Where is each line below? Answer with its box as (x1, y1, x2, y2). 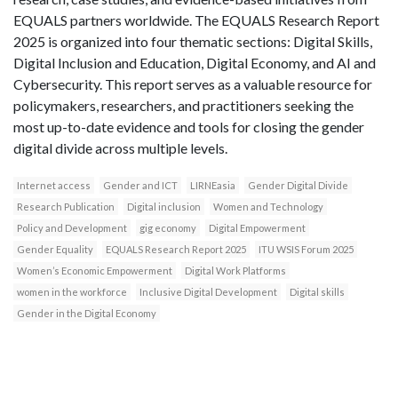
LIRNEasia (190, 179, 235, 191)
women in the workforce (17, 285, 127, 298)
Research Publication (17, 200, 115, 212)
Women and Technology (213, 200, 323, 212)
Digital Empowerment (209, 221, 306, 234)
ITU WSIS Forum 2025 (259, 243, 354, 255)
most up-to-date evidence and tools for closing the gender (13, 117, 364, 135)
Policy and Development (17, 221, 127, 234)
